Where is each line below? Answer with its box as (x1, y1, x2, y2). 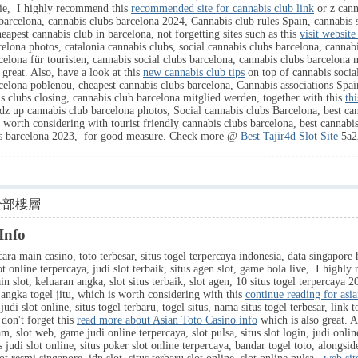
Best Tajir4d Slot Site (241, 130, 338, 142)
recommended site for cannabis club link (131, 2, 314, 14)
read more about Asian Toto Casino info (77, 314, 257, 326)
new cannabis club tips (143, 66, 245, 78)
